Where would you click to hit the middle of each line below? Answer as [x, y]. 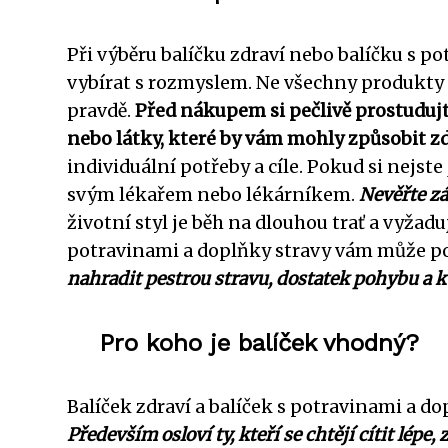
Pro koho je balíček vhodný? [259, 342]
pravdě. [101, 110]
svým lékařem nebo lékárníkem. [213, 194]
